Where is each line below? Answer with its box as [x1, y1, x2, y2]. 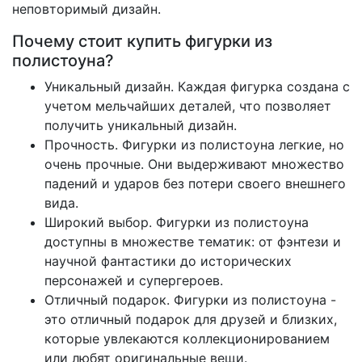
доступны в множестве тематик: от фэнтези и [44, 234, 341, 250]
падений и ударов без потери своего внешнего [44, 175, 346, 192]
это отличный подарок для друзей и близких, [44, 311, 337, 328]
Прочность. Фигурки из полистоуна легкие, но [44, 137, 344, 154]
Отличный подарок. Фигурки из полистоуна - [44, 292, 336, 309]
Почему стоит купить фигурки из [12, 32, 272, 52]
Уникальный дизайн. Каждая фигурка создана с [44, 78, 350, 95]
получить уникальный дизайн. [44, 117, 237, 134]
